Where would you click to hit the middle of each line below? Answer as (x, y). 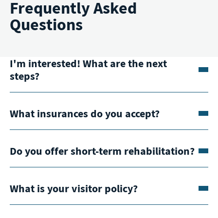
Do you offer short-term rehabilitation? (102, 151)
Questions (46, 24)
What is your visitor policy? (74, 188)
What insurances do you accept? (85, 113)
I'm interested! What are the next (88, 63)
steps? (25, 76)
